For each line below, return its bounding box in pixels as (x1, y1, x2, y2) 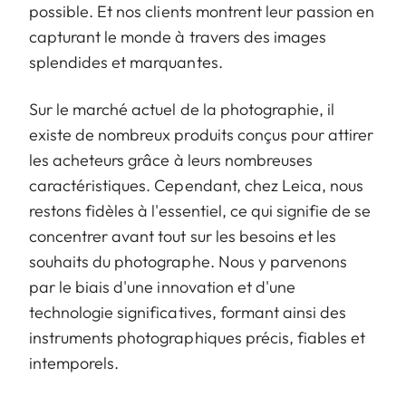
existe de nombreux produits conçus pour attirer (29, 124, 374, 146)
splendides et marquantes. (29, 52, 223, 73)
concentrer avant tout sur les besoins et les (29, 226, 337, 247)
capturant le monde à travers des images (29, 26, 326, 48)
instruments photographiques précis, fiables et (29, 327, 366, 349)
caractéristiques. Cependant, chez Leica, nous (29, 175, 364, 197)
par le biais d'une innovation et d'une (29, 276, 295, 298)
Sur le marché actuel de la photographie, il (29, 99, 335, 121)
